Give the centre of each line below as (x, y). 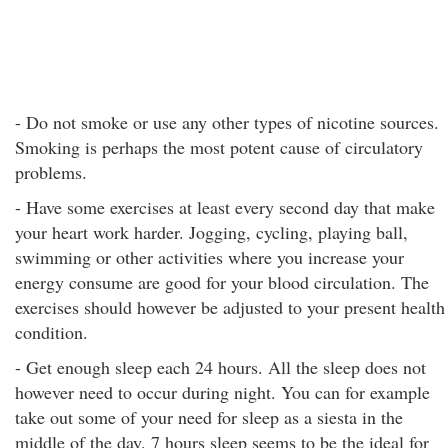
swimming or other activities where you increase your (209, 257)
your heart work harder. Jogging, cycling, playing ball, (211, 232)
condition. (51, 332)
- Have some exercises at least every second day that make (225, 207)
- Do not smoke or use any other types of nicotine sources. (227, 122)
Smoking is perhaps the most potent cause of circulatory (219, 147)
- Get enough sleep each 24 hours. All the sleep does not (220, 367)
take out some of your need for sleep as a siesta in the (209, 417)
